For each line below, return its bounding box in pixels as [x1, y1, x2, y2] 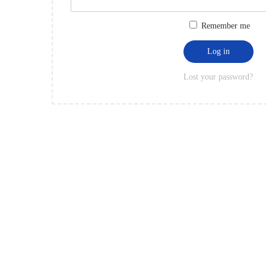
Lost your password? [183, 72, 254, 81]
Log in [207, 46, 230, 56]
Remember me [201, 21, 250, 30]
